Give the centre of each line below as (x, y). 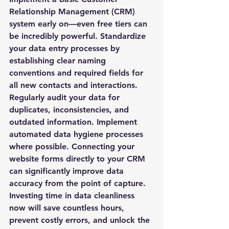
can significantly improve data (68, 171)
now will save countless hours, (68, 208)
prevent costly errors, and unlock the (81, 220)
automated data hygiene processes (77, 134)
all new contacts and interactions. (75, 85)
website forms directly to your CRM (78, 159)
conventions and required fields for (77, 73)
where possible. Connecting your (73, 146)
